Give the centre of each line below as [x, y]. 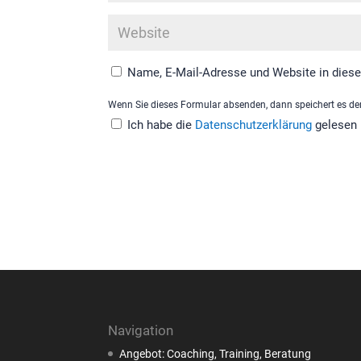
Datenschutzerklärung [255, 125]
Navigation [141, 330]
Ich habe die [162, 125]
